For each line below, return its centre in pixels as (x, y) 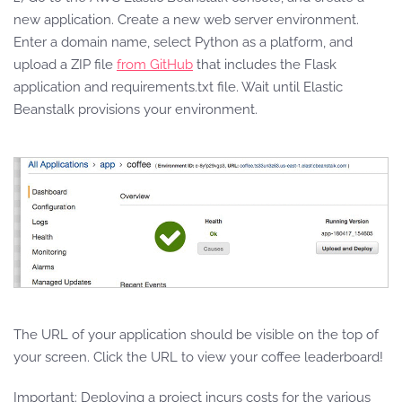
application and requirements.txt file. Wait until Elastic (178, 87)
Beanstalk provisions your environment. (135, 109)
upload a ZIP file (65, 64)
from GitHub (155, 64)
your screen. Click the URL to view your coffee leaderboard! (198, 357)
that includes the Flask (265, 64)
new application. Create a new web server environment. (186, 19)
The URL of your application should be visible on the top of (196, 334)
